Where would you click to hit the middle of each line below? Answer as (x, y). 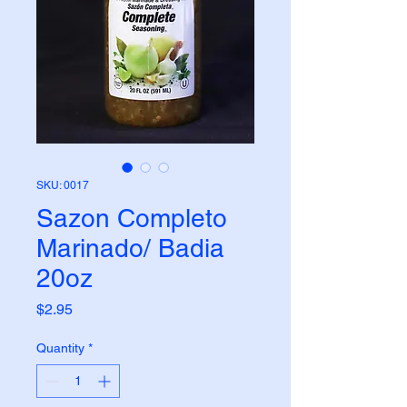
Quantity (60, 348)
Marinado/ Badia (130, 248)
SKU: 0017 (63, 185)
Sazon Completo (132, 218)
